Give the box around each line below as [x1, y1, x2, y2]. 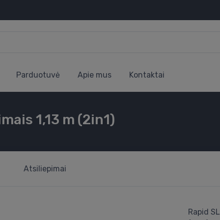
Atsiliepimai [24, 164, 66, 174]
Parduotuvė [16, 70, 60, 80]
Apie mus [77, 70, 111, 80]
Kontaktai [129, 70, 165, 80]
